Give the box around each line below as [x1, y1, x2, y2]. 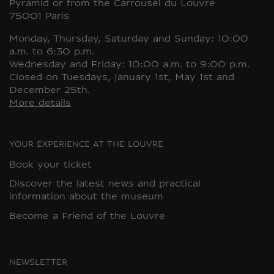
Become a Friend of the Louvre [9, 212, 165, 222]
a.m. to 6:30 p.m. [9, 47, 94, 57]
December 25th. [9, 86, 90, 95]
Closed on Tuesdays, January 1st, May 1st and [9, 73, 234, 83]
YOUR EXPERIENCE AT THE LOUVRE [9, 141, 163, 149]
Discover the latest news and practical [9, 180, 201, 190]
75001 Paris [9, 12, 69, 21]
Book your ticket [9, 161, 92, 171]
